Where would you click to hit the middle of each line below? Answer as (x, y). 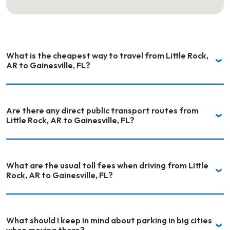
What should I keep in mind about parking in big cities (109, 220)
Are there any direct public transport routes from (102, 110)
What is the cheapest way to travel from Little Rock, (107, 55)
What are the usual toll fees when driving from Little (107, 165)
